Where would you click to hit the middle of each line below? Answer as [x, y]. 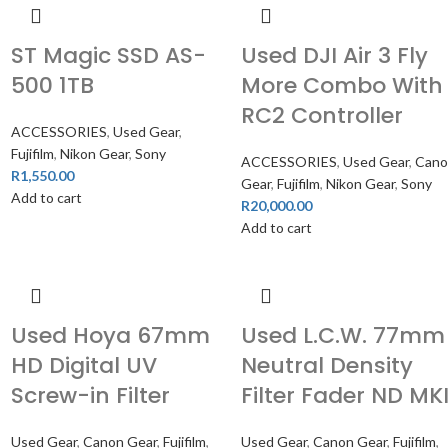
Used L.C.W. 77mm [343, 335]
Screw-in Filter [91, 395]
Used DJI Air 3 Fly [335, 55]
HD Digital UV [84, 365]
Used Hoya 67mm [111, 335]
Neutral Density [327, 365]
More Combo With [342, 85]
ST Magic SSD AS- [109, 55]
